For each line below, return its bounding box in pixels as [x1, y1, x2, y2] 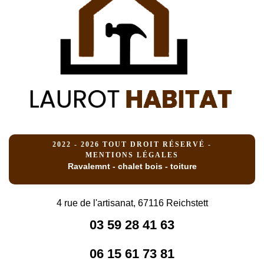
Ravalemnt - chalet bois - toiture [67, 161, 197, 171]
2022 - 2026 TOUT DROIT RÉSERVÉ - [52, 140, 212, 149]
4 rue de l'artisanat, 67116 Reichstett [56, 198, 208, 209]
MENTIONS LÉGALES [85, 151, 179, 160]
